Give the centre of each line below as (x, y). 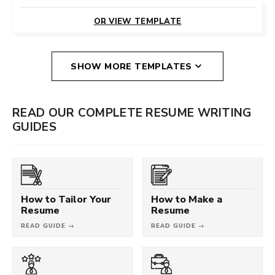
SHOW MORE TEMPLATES (131, 66)
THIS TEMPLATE (137, 11)
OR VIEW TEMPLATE (137, 21)
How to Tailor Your (66, 199)
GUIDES (34, 126)
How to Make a (187, 199)
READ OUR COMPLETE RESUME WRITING (132, 112)
